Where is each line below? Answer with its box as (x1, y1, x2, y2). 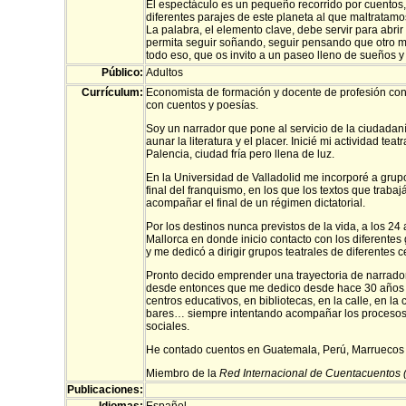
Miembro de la (146, 367, 219, 380)
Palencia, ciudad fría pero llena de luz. (146, 148, 334, 160)
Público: (101, 66, 143, 79)
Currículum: (82, 86, 143, 99)
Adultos (146, 66, 183, 79)
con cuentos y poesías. (146, 99, 258, 111)
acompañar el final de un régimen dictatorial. (146, 197, 365, 209)
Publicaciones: (67, 383, 143, 396)
